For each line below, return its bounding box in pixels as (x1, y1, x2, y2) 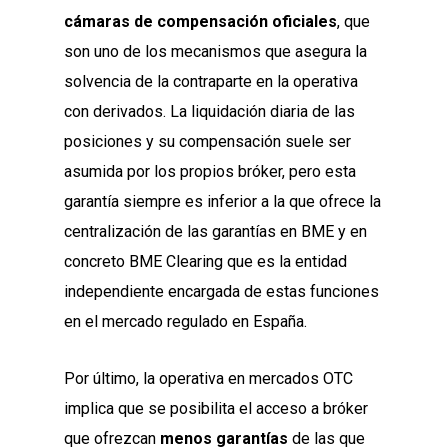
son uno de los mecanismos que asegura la (64, 42, 367, 62)
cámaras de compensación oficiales (64, 12, 337, 32)
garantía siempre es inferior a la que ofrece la (64, 192, 381, 212)
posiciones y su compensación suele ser (64, 132, 351, 152)
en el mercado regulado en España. (64, 312, 307, 332)
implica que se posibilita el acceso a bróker (64, 399, 368, 419)
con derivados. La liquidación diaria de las (64, 102, 355, 122)
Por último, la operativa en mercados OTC (64, 369, 353, 389)
